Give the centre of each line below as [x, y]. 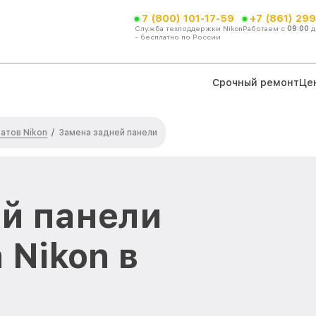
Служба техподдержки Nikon [189, 28]
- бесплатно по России [178, 36]
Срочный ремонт [256, 82]
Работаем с [265, 28]
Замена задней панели [108, 133]
